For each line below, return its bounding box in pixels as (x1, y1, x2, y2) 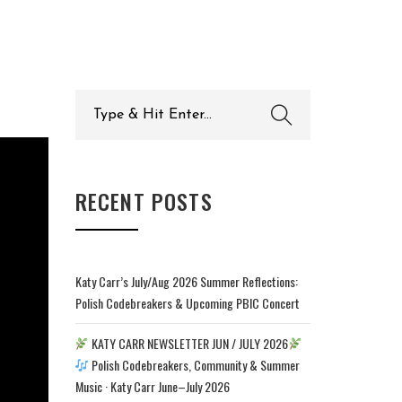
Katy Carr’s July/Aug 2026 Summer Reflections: (74, 272, 298, 291)
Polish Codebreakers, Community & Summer (89, 355, 301, 374)
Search (74, 92, 116, 106)
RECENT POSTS (74, 185, 213, 217)
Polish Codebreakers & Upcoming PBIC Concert (74, 293, 300, 312)
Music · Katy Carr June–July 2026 (74, 377, 230, 396)
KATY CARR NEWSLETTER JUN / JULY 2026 (89, 334, 289, 353)
